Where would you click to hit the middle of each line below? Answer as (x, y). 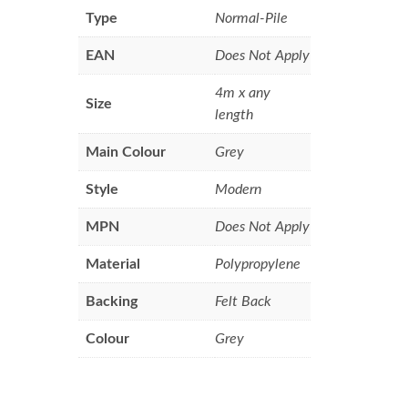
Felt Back (244, 301)
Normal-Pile (252, 18)
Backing (112, 301)
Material (113, 264)
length (235, 114)
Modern (239, 189)
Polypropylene (258, 264)
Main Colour (126, 152)
